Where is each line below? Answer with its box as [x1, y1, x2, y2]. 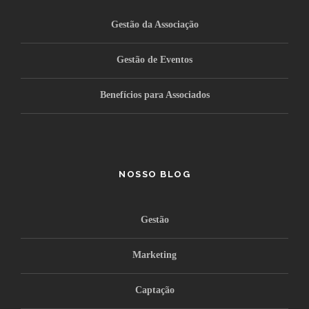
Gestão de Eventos [117, 54, 192, 65]
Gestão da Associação [110, 19, 199, 30]
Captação [134, 284, 175, 295]
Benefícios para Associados [99, 89, 210, 100]
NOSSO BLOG [119, 168, 190, 179]
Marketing [132, 249, 177, 260]
